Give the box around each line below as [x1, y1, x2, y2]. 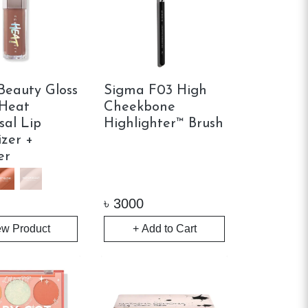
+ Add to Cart [132, 223, 197, 235]
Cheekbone [104, 100, 176, 115]
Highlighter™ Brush [104, 117, 224, 131]
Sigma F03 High [104, 84, 208, 98]
